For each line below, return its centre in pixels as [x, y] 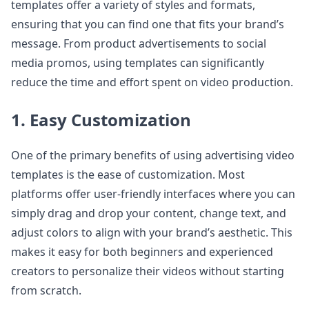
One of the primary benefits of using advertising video [153, 155]
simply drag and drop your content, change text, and [149, 213]
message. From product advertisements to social [139, 43]
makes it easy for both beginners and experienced [142, 252]
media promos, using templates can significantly [138, 63]
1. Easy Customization [101, 120]
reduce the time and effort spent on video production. [152, 82]
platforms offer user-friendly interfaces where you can [153, 194]
